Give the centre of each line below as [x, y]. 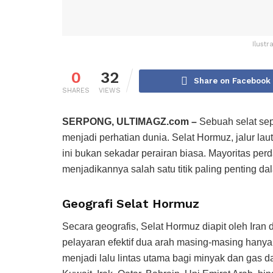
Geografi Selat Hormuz [131, 203]
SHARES [76, 90]
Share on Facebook [232, 80]
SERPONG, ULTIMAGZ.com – [131, 121]
